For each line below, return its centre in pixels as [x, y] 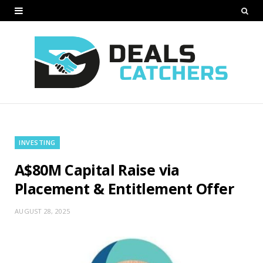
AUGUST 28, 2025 [43, 211]
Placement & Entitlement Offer [124, 188]
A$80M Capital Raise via [97, 169]
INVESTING [37, 142]
